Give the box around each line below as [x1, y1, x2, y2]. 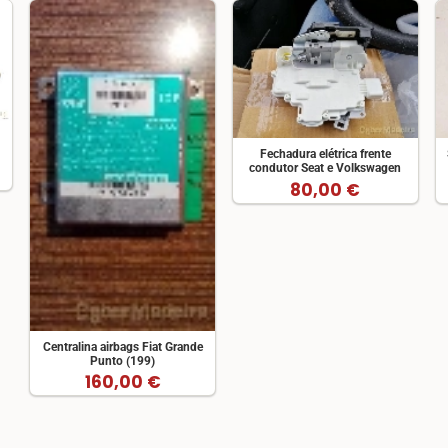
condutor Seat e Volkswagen [249, 161, 402, 176]
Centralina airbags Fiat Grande [42, 339, 203, 354]
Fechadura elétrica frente [259, 147, 391, 162]
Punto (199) [90, 353, 156, 368]
